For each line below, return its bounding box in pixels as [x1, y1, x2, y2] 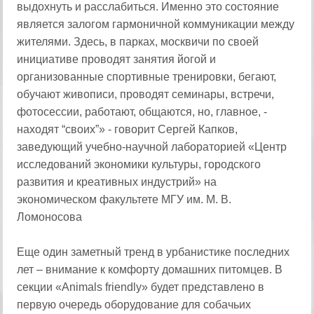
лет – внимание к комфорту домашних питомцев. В [17, 264, 283, 275]
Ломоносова [17, 211, 83, 223]
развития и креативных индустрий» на [17, 176, 217, 188]
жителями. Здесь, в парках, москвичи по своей [17, 36, 259, 48]
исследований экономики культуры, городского [17, 158, 261, 170]
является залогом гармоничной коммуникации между [17, 18, 295, 30]
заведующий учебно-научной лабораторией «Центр [17, 141, 287, 153]
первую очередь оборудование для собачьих [17, 299, 252, 310]
